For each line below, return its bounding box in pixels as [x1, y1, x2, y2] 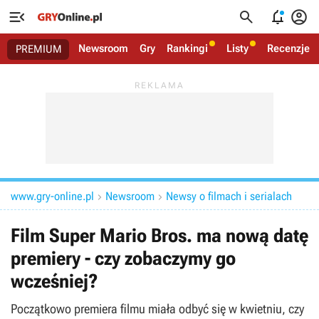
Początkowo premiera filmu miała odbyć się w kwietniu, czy [11, 301, 304, 316]
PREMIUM [16, 43, 62, 56]
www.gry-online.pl [11, 189, 94, 203]
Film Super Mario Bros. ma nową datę [11, 224, 308, 247]
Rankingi [167, 42, 208, 55]
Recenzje [267, 42, 310, 55]
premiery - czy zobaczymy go [11, 247, 236, 270]
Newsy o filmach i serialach [166, 189, 292, 203]
